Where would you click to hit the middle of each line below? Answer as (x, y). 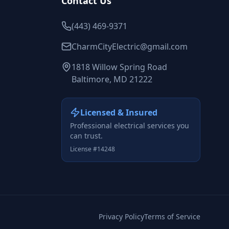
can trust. (86, 136)
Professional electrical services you (130, 125)
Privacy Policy (121, 216)
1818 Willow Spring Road (119, 67)
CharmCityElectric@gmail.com (130, 47)
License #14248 (93, 149)
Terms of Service (172, 216)
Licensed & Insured (119, 112)
